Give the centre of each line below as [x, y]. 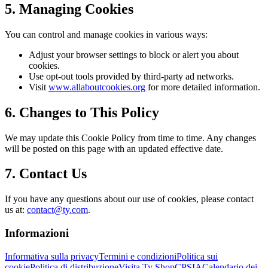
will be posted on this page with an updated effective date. [114, 148]
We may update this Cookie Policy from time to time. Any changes [130, 138]
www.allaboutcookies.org [97, 87]
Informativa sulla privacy [52, 256]
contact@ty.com [57, 210]
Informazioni [37, 233]
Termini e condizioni [138, 256]
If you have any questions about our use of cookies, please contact [129, 199]
